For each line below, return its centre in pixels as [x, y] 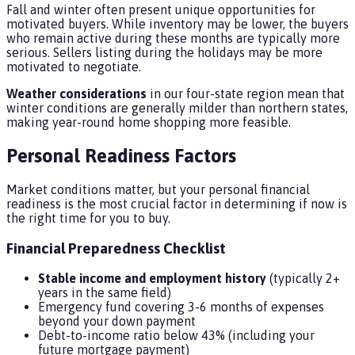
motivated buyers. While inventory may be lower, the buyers [177, 24]
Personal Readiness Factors [121, 155]
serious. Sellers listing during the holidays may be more [164, 52]
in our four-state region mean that [246, 94]
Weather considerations [76, 94]
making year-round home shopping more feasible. [149, 122]
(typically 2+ [303, 279]
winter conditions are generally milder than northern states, [177, 108]
